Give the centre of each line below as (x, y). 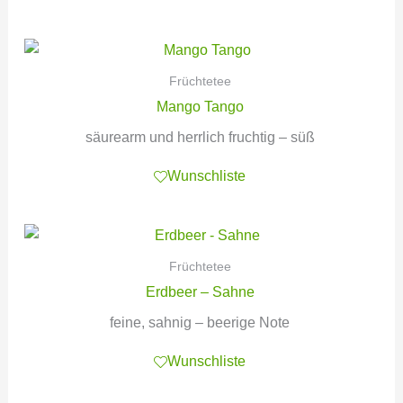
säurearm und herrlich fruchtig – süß (200, 137)
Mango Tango (200, 106)
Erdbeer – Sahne (200, 291)
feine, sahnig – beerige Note (200, 322)
